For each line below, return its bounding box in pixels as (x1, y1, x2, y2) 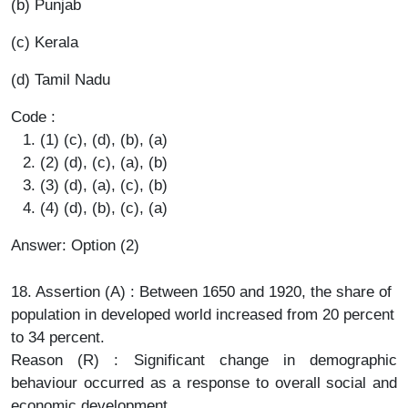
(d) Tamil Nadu (11, 70, 110, 88)
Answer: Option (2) (11, 236, 139, 254)
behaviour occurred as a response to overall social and (11, 373, 397, 392)
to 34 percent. (11, 328, 105, 346)
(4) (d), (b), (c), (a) (40, 199, 168, 217)
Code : (11, 107, 56, 126)
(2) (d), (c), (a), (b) (40, 153, 168, 171)
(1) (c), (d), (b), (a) (40, 130, 168, 148)
